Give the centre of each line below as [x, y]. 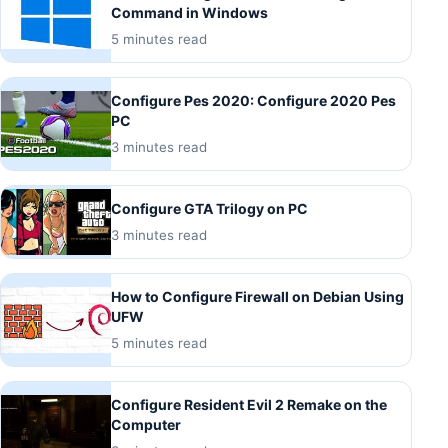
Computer [146, 425]
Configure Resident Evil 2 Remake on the [249, 405]
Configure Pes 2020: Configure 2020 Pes [253, 101]
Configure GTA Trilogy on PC [209, 209]
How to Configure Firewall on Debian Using [257, 297]
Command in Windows [189, 13]
